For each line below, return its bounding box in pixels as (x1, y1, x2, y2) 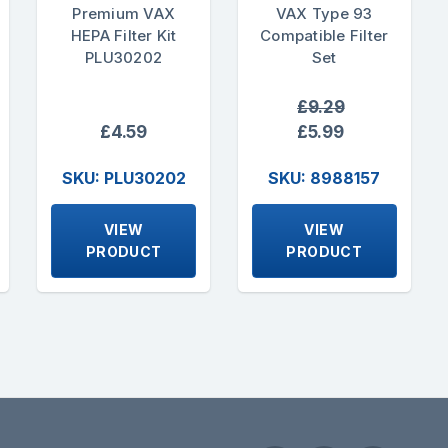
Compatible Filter (260, 26, 389, 46)
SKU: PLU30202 (61, 167, 186, 188)
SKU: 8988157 (268, 167, 381, 188)
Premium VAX (72, 4, 176, 24)
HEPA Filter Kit (70, 26, 177, 46)
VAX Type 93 (275, 4, 373, 24)
